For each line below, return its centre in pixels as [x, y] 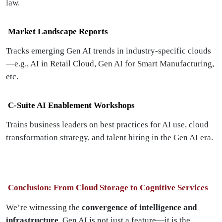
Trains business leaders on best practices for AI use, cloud [107, 125]
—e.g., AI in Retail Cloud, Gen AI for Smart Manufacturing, [110, 64]
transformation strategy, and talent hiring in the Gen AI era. [110, 138]
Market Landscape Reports [57, 31]
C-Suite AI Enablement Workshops [70, 105]
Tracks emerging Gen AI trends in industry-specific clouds [109, 51]
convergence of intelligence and [139, 207]
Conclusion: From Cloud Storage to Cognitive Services [107, 188]
